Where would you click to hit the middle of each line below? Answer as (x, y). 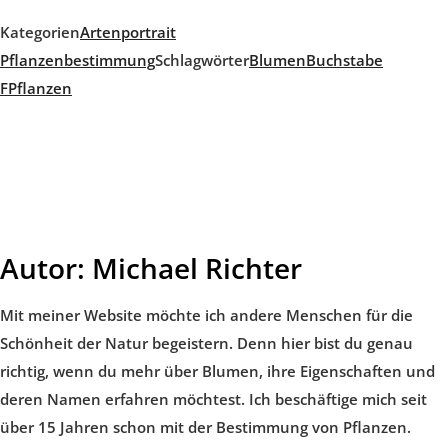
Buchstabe (344, 60)
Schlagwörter (202, 60)
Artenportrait (128, 32)
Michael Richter (193, 268)
